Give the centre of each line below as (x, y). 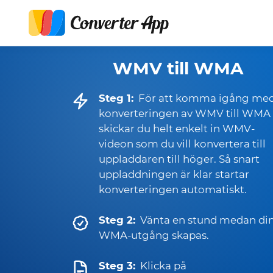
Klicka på (163, 266)
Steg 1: (116, 98)
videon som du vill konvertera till (182, 144)
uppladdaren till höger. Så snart (179, 159)
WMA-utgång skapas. (154, 235)
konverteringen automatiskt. (173, 190)
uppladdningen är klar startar (174, 174)
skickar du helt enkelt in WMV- (177, 129)
